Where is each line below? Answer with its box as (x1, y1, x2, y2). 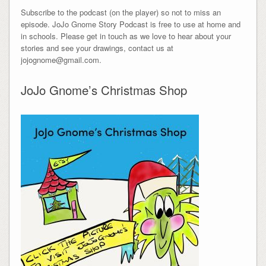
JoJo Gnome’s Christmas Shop (20, 81, 187, 99)
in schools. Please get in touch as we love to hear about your (20, 30, 231, 42)
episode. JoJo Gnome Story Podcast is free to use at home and (20, 18, 240, 30)
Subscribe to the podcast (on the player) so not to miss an (20, 7, 221, 18)
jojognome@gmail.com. (20, 54, 102, 66)
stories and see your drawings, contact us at (20, 42, 173, 54)
